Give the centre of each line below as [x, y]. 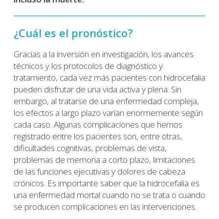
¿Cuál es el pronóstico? [73, 33]
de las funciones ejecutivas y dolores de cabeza [99, 171]
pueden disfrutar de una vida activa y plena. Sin [98, 89]
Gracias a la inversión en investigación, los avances [104, 54]
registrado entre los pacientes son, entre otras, [98, 136]
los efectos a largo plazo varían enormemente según [108, 112]
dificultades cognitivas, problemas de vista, [90, 148]
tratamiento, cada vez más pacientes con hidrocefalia [109, 77]
